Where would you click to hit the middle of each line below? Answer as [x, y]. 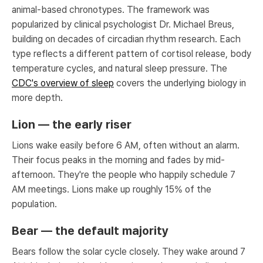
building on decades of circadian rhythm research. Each [126, 39]
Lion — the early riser [72, 124]
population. [34, 204]
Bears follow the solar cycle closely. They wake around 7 [129, 252]
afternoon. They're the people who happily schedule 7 [124, 175]
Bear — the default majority [90, 231]
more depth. [37, 98]
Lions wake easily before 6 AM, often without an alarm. [126, 145]
